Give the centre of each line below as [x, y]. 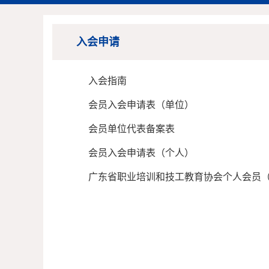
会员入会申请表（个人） [141, 153]
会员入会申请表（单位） [141, 105]
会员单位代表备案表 [131, 129]
